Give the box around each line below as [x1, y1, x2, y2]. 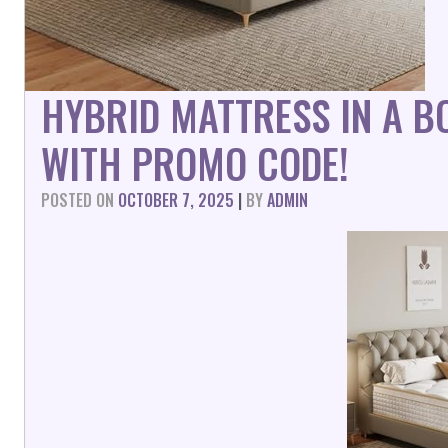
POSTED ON [41, 188, 118, 212]
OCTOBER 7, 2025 [118, 188, 234, 212]
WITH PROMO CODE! [41, 133, 349, 193]
